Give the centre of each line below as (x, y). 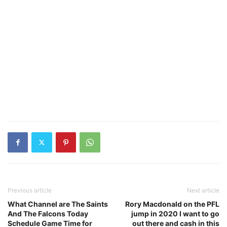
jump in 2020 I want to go (175, 213)
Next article (203, 190)
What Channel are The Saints (58, 204)
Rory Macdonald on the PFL (172, 204)
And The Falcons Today (48, 213)
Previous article (30, 190)
